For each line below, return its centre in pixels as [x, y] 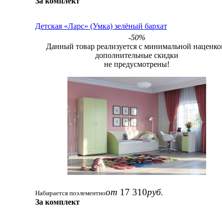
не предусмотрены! [137, 64]
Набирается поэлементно [70, 193]
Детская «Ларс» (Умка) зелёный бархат [101, 26]
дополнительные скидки [137, 55]
